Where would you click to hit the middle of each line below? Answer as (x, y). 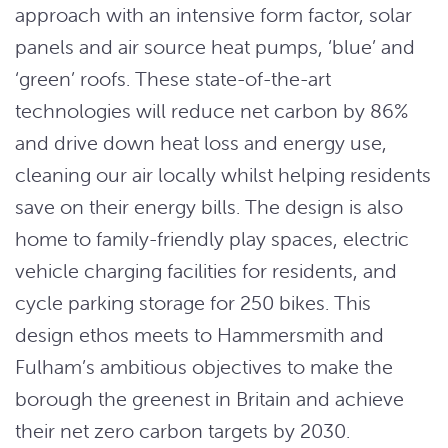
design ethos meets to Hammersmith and (199, 334)
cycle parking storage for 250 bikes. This (193, 302)
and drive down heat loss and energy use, (201, 142)
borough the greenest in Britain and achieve (209, 398)
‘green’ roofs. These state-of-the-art (173, 78)
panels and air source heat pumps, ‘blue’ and (215, 46)
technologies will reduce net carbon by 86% (211, 110)
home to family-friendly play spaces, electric (212, 238)
